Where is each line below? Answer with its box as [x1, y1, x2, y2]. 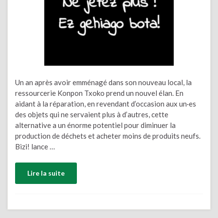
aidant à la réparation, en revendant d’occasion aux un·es [15, 99, 196, 108]
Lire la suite [27, 169, 65, 177]
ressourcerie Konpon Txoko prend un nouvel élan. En [15, 88, 183, 97]
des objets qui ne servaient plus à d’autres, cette [15, 109, 168, 119]
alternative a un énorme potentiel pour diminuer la [15, 120, 176, 129]
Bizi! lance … [15, 142, 55, 151]
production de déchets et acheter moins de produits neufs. [15, 131, 200, 140]
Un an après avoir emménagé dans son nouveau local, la [15, 77, 192, 87]
